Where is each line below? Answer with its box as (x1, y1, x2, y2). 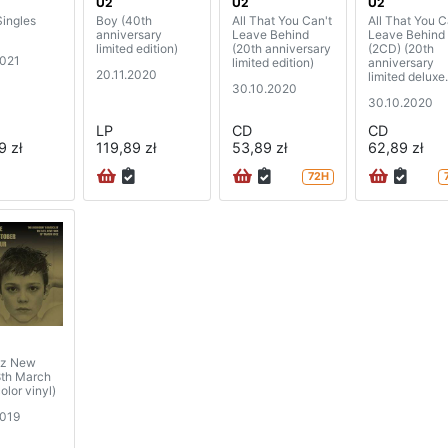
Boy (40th (96, 13, 152, 29)
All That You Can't (232, 13, 332, 29)
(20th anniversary (232, 41, 331, 57)
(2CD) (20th (368, 41, 434, 57)
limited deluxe (368, 69, 445, 85)
